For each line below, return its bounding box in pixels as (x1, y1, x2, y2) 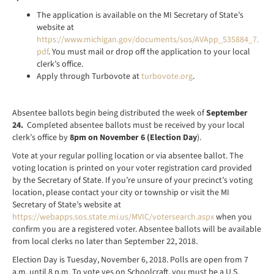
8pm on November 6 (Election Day (70, 131, 197, 144)
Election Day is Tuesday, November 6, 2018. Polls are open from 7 (12, 253, 248, 266)
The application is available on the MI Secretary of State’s (37, 9, 243, 21)
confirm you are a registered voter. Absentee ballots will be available (12, 223, 261, 235)
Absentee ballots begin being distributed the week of (12, 106, 206, 119)
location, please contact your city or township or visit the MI (12, 186, 229, 199)
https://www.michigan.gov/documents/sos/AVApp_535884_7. (37, 33, 259, 46)
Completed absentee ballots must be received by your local (27, 119, 245, 131)
